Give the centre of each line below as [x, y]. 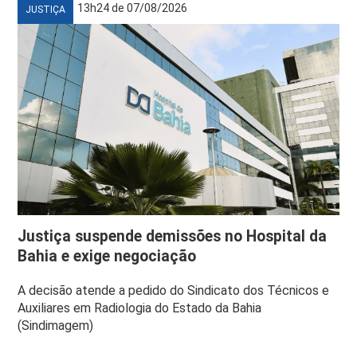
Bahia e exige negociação [107, 257]
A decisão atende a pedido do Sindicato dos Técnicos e [174, 291]
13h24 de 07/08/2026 [133, 8]
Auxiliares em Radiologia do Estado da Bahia [140, 308]
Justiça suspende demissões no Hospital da [173, 237]
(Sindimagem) [56, 326]
